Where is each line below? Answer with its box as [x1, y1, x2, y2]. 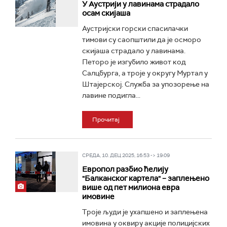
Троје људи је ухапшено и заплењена [82, 207, 208, 216]
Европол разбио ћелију [82, 164, 168, 174]
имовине [82, 192, 115, 202]
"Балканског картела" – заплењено [82, 173, 209, 183]
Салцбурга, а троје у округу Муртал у [82, 68, 208, 78]
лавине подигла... [82, 91, 140, 100]
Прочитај [92, 116, 120, 124]
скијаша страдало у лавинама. [82, 46, 185, 55]
